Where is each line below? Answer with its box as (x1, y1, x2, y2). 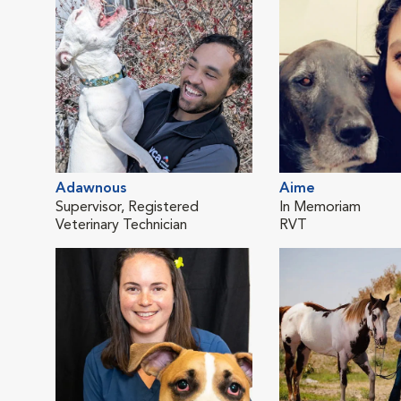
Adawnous (55, 182, 126, 196)
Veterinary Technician (55, 218, 187, 233)
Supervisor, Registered (55, 200, 199, 215)
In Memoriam (279, 200, 361, 215)
